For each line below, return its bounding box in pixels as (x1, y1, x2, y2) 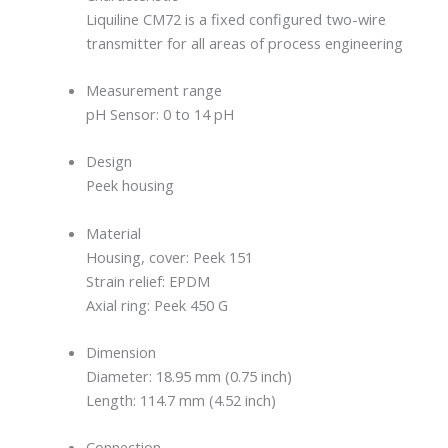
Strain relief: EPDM (86, 270, 211, 291)
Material (86, 222, 142, 243)
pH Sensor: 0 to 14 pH (86, 103, 235, 124)
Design (86, 151, 133, 172)
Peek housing (86, 175, 175, 196)
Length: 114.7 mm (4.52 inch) (86, 389, 277, 410)
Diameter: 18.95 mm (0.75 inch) (86, 365, 293, 386)
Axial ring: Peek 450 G (86, 294, 229, 315)
